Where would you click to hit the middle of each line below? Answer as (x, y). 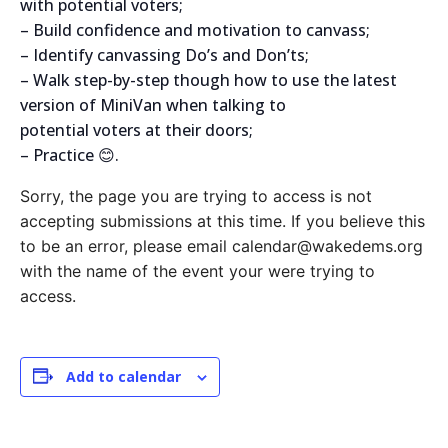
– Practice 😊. (69, 154)
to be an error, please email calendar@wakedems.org (221, 245)
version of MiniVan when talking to (153, 104)
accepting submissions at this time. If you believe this (222, 220)
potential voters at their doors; (136, 129)
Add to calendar (123, 376)
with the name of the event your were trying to (197, 270)
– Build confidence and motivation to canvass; (195, 29)
